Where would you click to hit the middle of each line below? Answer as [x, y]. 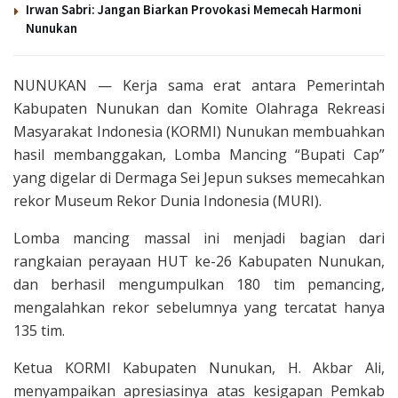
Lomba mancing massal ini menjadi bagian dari [199, 238]
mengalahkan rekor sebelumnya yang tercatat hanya [199, 307]
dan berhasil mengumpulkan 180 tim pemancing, [199, 284]
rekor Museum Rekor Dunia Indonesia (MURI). [167, 200]
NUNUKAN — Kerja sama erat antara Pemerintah [199, 85]
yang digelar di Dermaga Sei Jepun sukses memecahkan [199, 177]
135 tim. [39, 330]
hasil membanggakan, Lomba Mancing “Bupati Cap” [199, 154]
